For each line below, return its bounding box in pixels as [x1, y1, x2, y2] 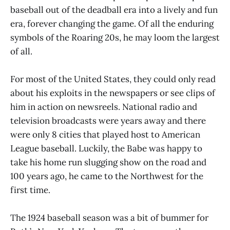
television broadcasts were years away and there [10, 115, 206, 127]
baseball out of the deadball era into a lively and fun [10, 4, 218, 15]
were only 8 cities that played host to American [10, 129, 200, 141]
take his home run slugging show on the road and [10, 157, 206, 168]
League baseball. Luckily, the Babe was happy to [10, 143, 202, 155]
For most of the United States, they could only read [10, 73, 216, 85]
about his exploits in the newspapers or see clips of [10, 87, 215, 99]
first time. [10, 184, 50, 196]
